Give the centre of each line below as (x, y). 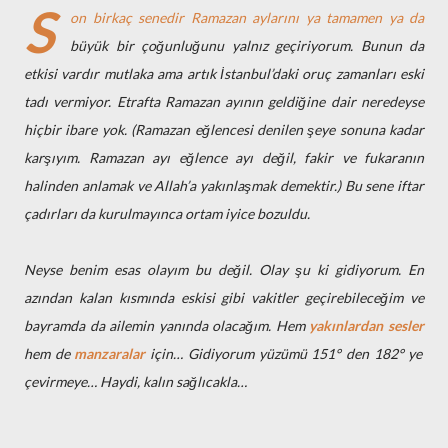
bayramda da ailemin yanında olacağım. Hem (167, 325)
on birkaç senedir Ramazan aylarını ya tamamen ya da (247, 17)
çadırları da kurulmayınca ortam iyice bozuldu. (167, 213)
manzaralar (110, 353)
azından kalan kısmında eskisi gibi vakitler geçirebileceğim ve (224, 297)
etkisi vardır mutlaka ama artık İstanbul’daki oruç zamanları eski (224, 73)
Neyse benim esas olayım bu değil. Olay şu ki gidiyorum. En (224, 269)
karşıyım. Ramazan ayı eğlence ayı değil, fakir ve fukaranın (224, 157)
